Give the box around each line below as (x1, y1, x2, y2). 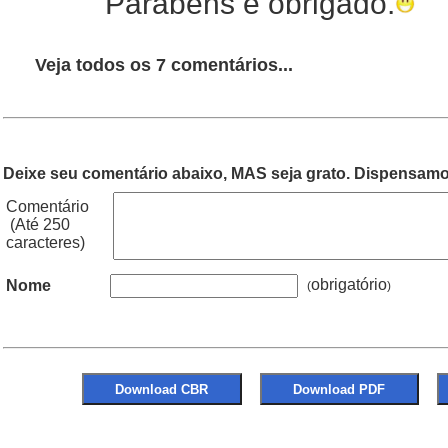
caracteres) (6, 234, 85, 251)
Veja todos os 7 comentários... (35, 55, 293, 75)
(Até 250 (6, 216, 70, 233)
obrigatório (311, 276, 387, 294)
